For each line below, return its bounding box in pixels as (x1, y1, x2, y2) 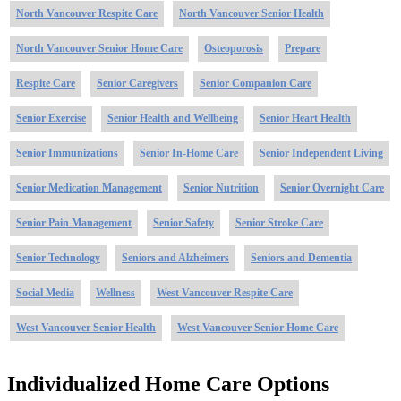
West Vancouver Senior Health (16, 320, 156, 334)
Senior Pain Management (16, 216, 132, 229)
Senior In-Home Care (140, 146, 238, 159)
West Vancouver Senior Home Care (177, 320, 338, 334)
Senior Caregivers (97, 76, 178, 90)
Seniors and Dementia (251, 251, 352, 264)
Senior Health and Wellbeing (107, 111, 238, 124)
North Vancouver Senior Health (179, 6, 324, 20)
